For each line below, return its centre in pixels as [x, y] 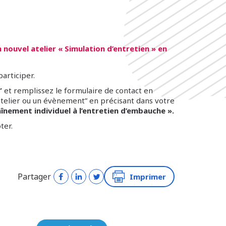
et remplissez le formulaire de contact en [77, 91]
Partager [35, 177]
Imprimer [148, 176]
